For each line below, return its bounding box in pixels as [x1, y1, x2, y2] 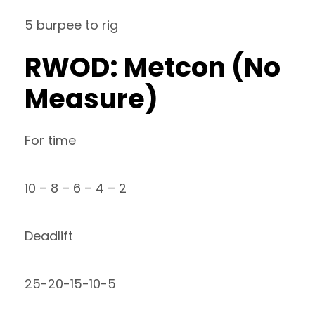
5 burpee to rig [25, 16, 118, 34]
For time [25, 131, 76, 149]
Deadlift [25, 227, 73, 245]
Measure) [25, 80, 158, 117]
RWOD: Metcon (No [25, 49, 281, 86]
